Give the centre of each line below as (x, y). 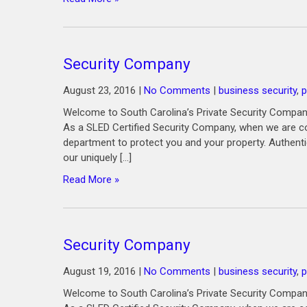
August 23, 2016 (99, 90)
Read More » (91, 180)
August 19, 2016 (99, 271)
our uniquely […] (97, 158)
